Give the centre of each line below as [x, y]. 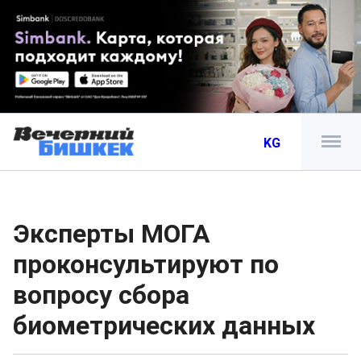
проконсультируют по [146, 264]
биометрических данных [164, 326]
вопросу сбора [101, 295]
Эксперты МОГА [112, 234]
